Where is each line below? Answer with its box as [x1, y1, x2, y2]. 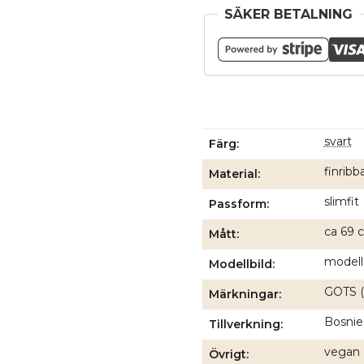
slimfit [323, 194, 359, 209]
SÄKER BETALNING [223, 6, 353, 22]
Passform [208, 197, 266, 211]
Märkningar [208, 287, 279, 301]
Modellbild [208, 257, 272, 271]
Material [208, 167, 258, 181]
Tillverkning [208, 317, 280, 331]
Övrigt [208, 347, 246, 362]
